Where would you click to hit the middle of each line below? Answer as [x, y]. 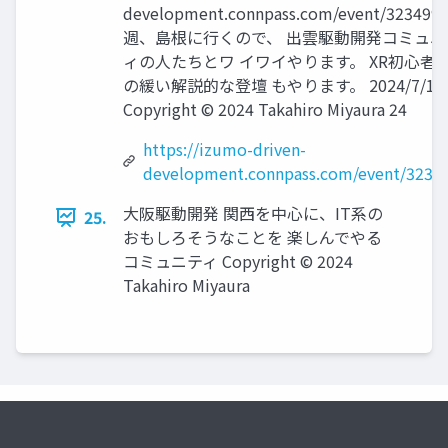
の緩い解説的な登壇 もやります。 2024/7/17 [283, 85]
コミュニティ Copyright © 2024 [238, 261]
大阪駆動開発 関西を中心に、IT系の [253, 213]
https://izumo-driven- [225, 149]
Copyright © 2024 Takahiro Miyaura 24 [265, 109]
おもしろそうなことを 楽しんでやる [252, 237]
